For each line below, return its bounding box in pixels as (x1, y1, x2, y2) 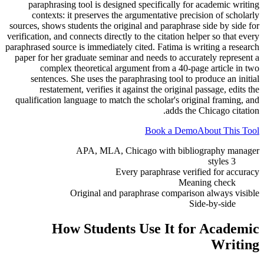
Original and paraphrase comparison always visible (70, 187, 259, 198)
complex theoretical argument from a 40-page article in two (40, 62, 259, 73)
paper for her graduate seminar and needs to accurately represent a (15, 52, 259, 62)
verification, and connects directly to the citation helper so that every (7, 31, 259, 41)
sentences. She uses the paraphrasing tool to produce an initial (31, 73, 259, 84)
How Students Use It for (52, 220, 199, 236)
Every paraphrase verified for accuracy (115, 166, 259, 177)
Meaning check (179, 177, 236, 187)
